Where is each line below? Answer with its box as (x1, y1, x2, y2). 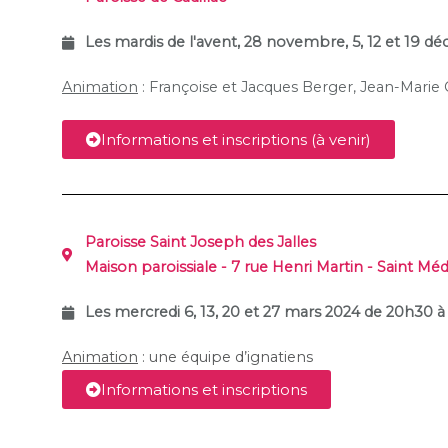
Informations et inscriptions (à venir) (101, 130, 371, 150)
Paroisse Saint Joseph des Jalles (84, 233, 316, 252)
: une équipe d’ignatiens (138, 348, 313, 367)
